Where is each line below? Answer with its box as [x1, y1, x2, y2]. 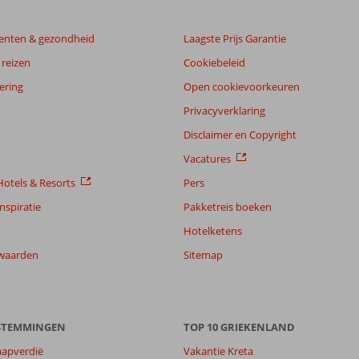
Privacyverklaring [184, 103, 265, 118]
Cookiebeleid [184, 55, 245, 70]
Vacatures [184, 151, 231, 166]
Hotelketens [184, 224, 242, 238]
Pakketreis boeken [184, 200, 272, 214]
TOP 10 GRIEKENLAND [184, 320, 295, 334]
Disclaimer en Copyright [184, 127, 296, 142]
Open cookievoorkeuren [184, 79, 300, 94]
